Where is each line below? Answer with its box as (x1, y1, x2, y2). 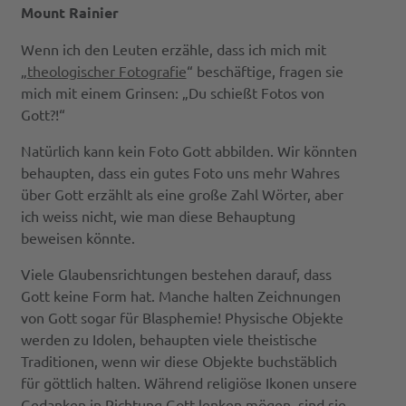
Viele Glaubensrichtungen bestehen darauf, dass (20, 264, 332, 283)
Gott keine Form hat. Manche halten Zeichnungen (20, 285, 341, 304)
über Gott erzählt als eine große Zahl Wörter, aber (20, 184, 343, 203)
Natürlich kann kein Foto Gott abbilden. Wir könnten (20, 140, 357, 159)
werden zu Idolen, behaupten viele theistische (20, 329, 317, 348)
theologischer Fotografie (26, 61, 187, 80)
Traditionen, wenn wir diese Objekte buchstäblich (20, 351, 337, 370)
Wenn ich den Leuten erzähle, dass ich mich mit (20, 39, 326, 58)
